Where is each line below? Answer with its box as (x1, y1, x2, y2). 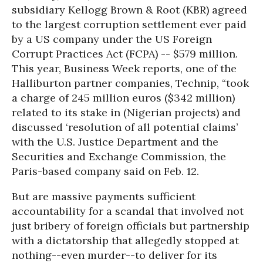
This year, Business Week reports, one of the (12, 62, 237, 75)
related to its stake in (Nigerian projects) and (12, 106, 241, 119)
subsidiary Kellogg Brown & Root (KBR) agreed (12, 3, 247, 16)
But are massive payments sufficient (12, 190, 195, 203)
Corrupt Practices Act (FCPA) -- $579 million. (12, 47, 238, 60)
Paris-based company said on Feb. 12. (12, 164, 199, 178)
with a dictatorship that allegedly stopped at (12, 234, 239, 247)
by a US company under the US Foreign (12, 32, 212, 46)
